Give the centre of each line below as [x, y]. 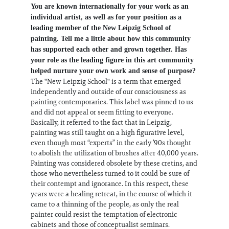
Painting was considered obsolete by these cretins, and [114, 163]
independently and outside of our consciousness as [108, 92]
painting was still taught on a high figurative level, [107, 133]
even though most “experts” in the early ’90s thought [111, 143]
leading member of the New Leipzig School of [101, 28]
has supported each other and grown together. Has [109, 50]
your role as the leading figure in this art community [112, 60]
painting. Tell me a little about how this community [111, 39]
